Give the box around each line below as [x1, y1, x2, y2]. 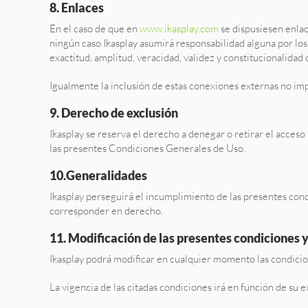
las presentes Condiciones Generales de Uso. [49, 142, 245, 155]
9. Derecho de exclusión [49, 105, 178, 120]
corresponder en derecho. [49, 204, 163, 217]
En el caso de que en [49, 22, 140, 35]
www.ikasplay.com [140, 22, 219, 35]
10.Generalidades [49, 168, 147, 183]
